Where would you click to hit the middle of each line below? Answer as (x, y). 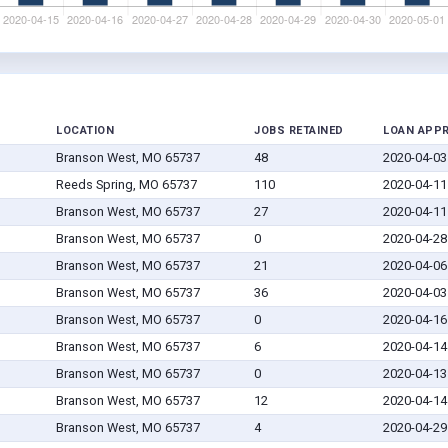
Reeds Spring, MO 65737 (126, 185)
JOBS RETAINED (299, 131)
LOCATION (85, 131)
